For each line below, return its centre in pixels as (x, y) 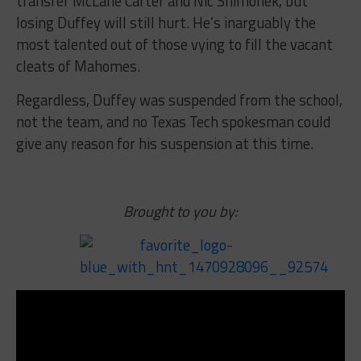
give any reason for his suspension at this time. (164, 143)
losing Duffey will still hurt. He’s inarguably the (166, 22)
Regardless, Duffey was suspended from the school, (179, 100)
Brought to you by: (180, 211)
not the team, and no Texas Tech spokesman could (173, 121)
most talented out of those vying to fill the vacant (174, 44)
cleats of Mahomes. (78, 66)
